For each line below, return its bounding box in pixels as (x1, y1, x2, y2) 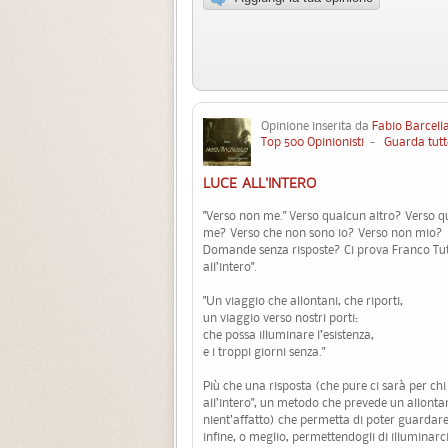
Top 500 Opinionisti (261, 133, 364, 151)
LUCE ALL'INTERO (203, 176, 316, 192)
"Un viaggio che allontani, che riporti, (203, 292, 403, 310)
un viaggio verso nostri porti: (203, 309, 358, 327)
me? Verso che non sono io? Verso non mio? (203, 224, 443, 242)
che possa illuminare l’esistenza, (203, 326, 374, 344)
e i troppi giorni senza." (203, 343, 325, 361)
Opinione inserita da (261, 117, 372, 135)
